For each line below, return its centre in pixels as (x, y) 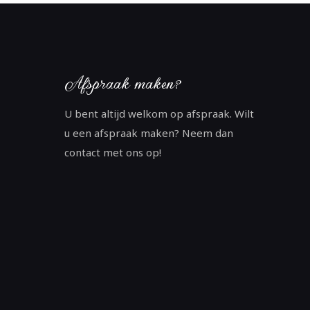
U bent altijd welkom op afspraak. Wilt (159, 113)
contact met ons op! (113, 152)
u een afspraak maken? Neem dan (149, 133)
